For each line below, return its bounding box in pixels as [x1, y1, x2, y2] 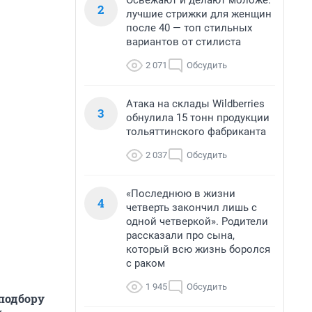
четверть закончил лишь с [126, 201, 257, 214]
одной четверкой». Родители [126, 215, 268, 228]
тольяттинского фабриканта [126, 125, 266, 138]
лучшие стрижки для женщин [126, 8, 272, 20]
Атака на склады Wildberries [126, 97, 265, 110]
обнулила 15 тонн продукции [126, 111, 270, 124]
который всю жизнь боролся [126, 243, 270, 256]
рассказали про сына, [126, 229, 235, 242]
